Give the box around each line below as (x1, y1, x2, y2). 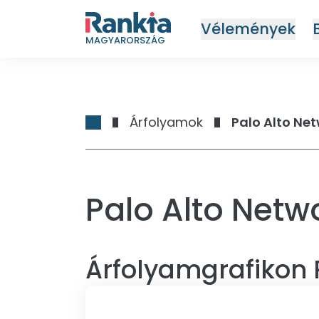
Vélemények (200, 18, 296, 39)
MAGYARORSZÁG (85, 33, 165, 47)
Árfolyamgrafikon (85, 252, 307, 287)
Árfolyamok (130, 113, 203, 131)
